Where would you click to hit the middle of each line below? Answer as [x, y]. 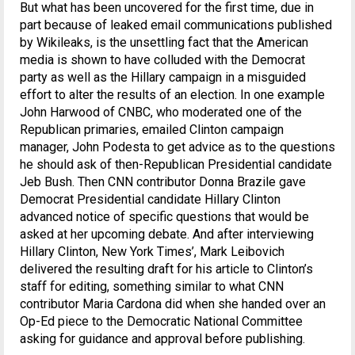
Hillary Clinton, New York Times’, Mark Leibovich [152, 252]
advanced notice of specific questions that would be [164, 217]
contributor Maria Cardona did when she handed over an [173, 304]
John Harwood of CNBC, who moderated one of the [161, 113]
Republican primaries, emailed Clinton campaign [152, 130]
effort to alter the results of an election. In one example [172, 95]
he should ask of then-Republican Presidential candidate [176, 165]
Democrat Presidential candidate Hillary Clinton [150, 200]
